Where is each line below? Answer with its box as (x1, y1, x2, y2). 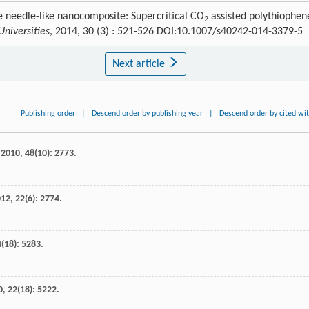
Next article (112, 58, 168, 70)
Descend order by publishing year (92, 109, 203, 118)
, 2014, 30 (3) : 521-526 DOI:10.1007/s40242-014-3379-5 (50, 26, 303, 37)
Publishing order (21, 109, 76, 118)
